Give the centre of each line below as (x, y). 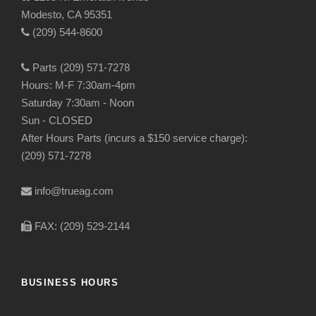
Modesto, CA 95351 (67, 15)
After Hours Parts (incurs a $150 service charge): (134, 138)
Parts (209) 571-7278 (80, 68)
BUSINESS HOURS (70, 283)
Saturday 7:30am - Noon (78, 103)
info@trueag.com (73, 191)
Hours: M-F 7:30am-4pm (78, 85)
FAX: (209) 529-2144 (81, 226)
